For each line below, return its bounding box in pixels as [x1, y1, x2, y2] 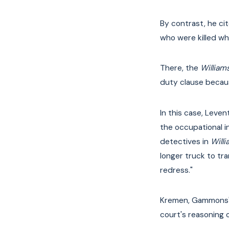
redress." [159, 165, 193, 175]
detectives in [159, 136, 211, 147]
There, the [159, 63, 200, 74]
